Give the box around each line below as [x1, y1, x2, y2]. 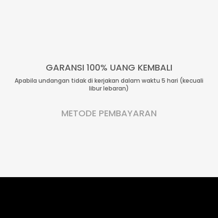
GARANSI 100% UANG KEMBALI [46, 61, 172, 73]
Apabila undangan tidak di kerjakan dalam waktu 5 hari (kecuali [15, 76, 203, 85]
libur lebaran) [89, 84, 129, 92]
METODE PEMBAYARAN [61, 107, 157, 119]
